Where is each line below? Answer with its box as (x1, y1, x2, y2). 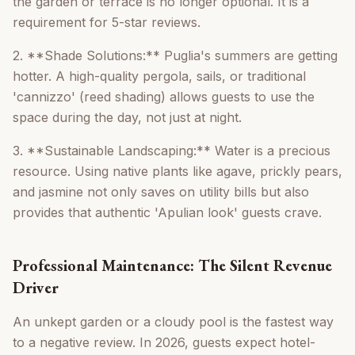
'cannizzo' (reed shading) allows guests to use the (13, 89, 315, 105)
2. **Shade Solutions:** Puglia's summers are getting (13, 48, 338, 64)
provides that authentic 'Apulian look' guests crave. (13, 204, 322, 221)
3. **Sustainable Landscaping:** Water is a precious (13, 143, 330, 159)
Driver (13, 277, 59, 299)
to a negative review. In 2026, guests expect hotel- (13, 334, 315, 351)
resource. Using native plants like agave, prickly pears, (13, 163, 342, 180)
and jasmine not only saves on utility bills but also (13, 184, 309, 200)
